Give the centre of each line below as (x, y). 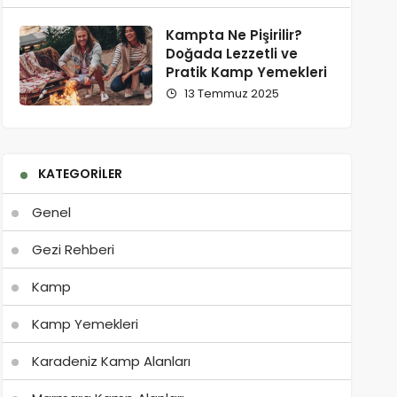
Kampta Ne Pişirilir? (234, 35)
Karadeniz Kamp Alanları (111, 361)
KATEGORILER (80, 174)
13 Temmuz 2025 (230, 93)
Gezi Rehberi (73, 249)
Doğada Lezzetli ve (231, 54)
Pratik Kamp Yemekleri (246, 72)
